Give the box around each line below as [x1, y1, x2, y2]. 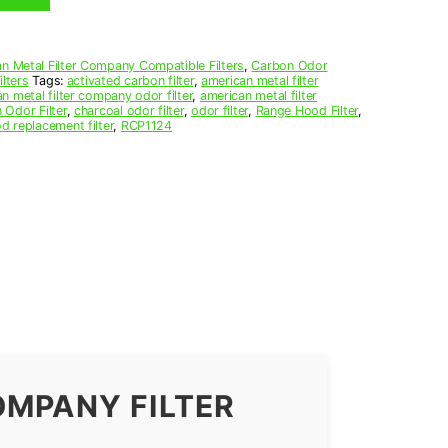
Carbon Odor [251, 57, 328, 73]
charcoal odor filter [73, 102, 184, 118]
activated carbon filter [66, 72, 194, 88]
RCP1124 [120, 117, 172, 133]
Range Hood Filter [255, 102, 358, 118]
